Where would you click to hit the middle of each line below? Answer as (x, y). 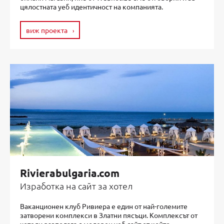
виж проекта (47, 30)
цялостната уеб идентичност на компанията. (91, 7)
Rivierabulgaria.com (70, 173)
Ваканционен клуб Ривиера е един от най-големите (104, 206)
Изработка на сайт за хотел (76, 186)
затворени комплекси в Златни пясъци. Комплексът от (109, 215)
